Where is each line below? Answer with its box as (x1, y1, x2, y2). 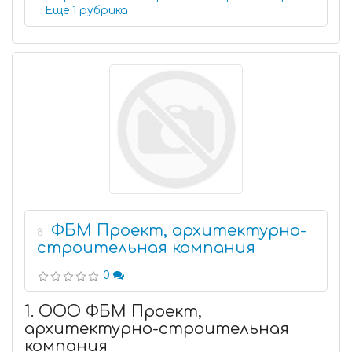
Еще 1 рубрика (79, 5, 128, 16)
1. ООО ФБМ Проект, (24, 302, 202, 321)
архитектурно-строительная (24, 320, 289, 338)
